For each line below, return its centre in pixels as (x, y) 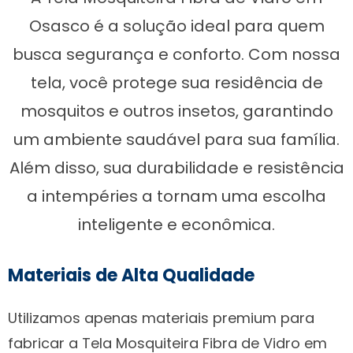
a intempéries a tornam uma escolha (176, 196)
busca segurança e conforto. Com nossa (176, 54)
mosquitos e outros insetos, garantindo (176, 111)
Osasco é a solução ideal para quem (176, 26)
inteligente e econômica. (176, 224)
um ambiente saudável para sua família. (176, 139)
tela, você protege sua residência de (176, 82)
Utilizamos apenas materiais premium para (161, 318)
